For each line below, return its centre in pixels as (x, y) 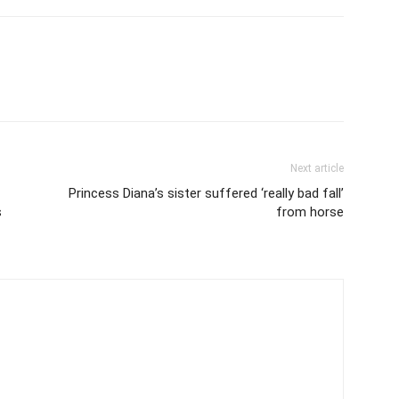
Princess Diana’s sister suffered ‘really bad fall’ (206, 193)
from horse (310, 212)
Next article (317, 168)
